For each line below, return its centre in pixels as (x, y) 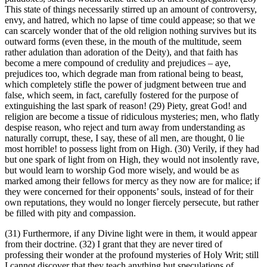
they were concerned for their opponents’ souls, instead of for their (129, 192)
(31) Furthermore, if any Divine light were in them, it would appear (131, 234)
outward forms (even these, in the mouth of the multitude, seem (123, 42)
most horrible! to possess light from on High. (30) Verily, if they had (132, 149)
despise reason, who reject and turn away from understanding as (125, 128)
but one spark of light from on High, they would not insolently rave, (132, 160)
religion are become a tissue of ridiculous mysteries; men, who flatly (132, 117)
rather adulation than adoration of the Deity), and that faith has (121, 52)
